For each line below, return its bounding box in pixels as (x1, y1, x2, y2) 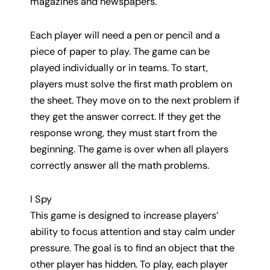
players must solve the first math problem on (30, 77, 232, 90)
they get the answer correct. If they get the (30, 110, 221, 123)
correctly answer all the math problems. (30, 159, 209, 172)
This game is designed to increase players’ (30, 209, 218, 222)
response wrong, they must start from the (30, 126, 217, 139)
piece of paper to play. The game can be (30, 45, 210, 58)
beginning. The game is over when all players (30, 142, 228, 155)
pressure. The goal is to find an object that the (30, 241, 234, 254)
